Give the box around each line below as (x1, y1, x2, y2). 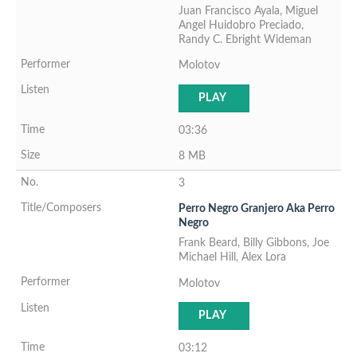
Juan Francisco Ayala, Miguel (178, 4, 318, 17)
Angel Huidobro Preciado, (178, 18, 304, 31)
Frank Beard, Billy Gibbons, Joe (178, 237, 329, 249)
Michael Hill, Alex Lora (178, 251, 286, 264)
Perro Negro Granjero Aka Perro (178, 202, 335, 215)
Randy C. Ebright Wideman (178, 33, 312, 45)
